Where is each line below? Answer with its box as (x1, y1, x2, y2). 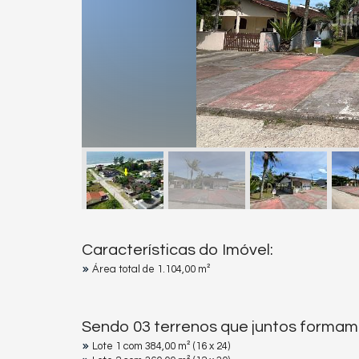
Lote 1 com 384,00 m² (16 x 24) (92, 341, 230, 352)
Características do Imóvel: (82, 242, 273, 258)
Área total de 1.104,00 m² (92, 264, 211, 275)
